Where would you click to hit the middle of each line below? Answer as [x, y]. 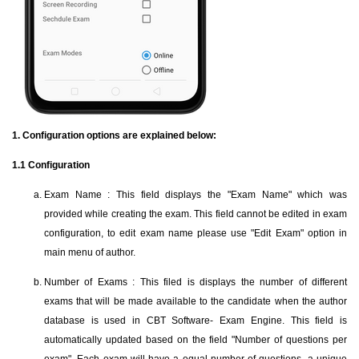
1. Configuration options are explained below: [114, 135]
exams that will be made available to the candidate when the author [196, 301]
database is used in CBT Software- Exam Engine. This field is [196, 321]
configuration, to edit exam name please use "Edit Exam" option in [196, 233]
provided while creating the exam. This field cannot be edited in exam [196, 214]
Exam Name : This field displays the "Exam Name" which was [196, 195]
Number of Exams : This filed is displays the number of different [196, 282]
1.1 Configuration [51, 165]
